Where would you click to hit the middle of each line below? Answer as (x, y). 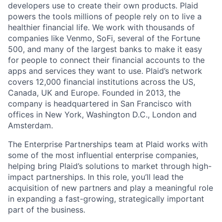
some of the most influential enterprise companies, (103, 155)
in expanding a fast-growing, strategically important (106, 199)
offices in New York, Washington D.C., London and (102, 114)
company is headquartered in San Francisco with (100, 104)
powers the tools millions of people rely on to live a (105, 16)
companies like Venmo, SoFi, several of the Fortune (104, 38)
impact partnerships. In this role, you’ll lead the (96, 177)
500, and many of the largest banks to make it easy (105, 49)
